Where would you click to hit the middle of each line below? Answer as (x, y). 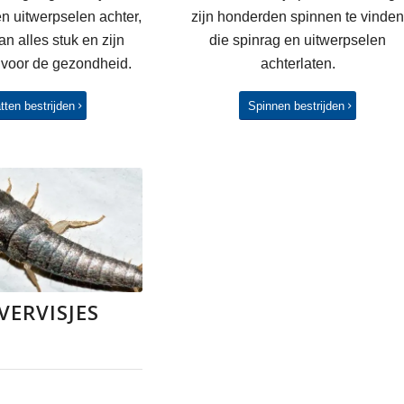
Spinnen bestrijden (297, 106)
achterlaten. (298, 64)
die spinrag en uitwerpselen (298, 41)
